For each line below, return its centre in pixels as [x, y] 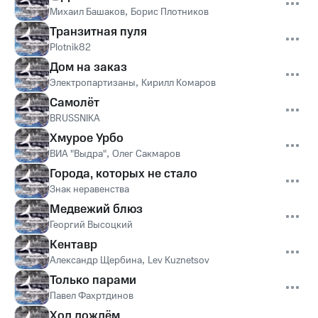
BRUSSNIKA [75, 119]
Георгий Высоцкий [91, 225]
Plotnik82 [70, 48]
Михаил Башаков [87, 12]
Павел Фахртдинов [92, 296]
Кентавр [73, 245]
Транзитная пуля [98, 32]
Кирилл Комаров [179, 83]
